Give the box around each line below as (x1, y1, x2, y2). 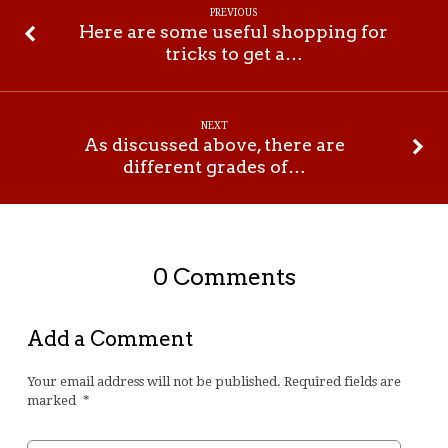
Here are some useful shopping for (79, 20, 389, 42)
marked (26, 392, 79, 408)
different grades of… (122, 156, 306, 178)
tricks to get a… (164, 42, 303, 64)
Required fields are (283, 373, 401, 389)
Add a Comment (26, 325, 193, 351)
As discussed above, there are (83, 134, 345, 156)
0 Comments (152, 263, 296, 292)
